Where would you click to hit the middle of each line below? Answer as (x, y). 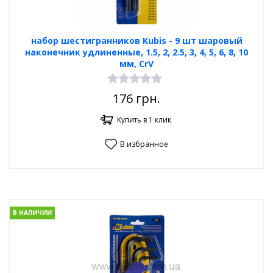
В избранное (144, 144)
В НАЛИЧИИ (32, 213)
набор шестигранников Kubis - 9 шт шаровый (136, 41)
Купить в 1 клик (144, 120)
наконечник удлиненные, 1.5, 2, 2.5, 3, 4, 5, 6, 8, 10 (136, 52)
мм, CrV (136, 64)
